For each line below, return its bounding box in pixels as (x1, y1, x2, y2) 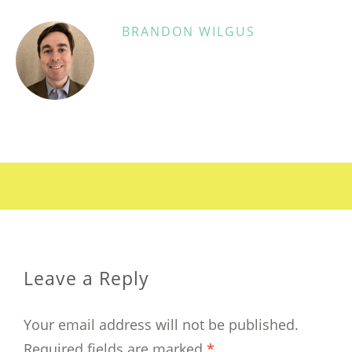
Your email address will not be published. (24, 315, 299, 335)
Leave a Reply (24, 266, 149, 291)
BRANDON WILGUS (122, 23, 255, 41)
